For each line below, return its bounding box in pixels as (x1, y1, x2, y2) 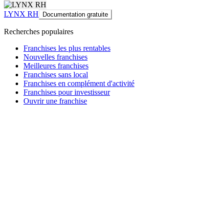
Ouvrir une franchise (23, 96, 87, 105)
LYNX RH (4, 9, 39, 18)
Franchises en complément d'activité (23, 79, 134, 88)
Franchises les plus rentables (23, 44, 110, 52)
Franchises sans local (23, 70, 88, 79)
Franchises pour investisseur (23, 88, 110, 96)
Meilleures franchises (23, 61, 88, 70)
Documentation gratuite (43, 10, 108, 18)
